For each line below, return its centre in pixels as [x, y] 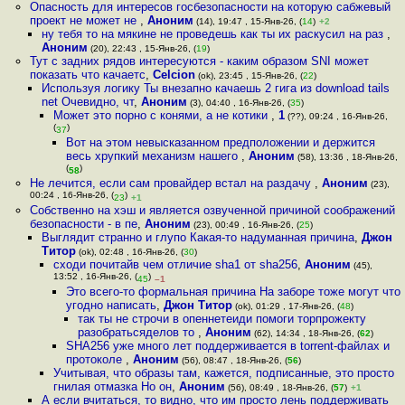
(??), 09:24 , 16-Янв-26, [337, 116]
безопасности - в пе [83, 224]
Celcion [174, 75]
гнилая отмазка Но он [113, 386]
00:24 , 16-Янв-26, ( [71, 197]
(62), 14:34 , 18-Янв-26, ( [305, 333]
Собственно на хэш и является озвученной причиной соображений [212, 210]
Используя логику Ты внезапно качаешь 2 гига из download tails [215, 88]
